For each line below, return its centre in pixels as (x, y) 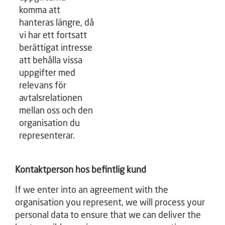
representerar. (47, 136)
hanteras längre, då (57, 23)
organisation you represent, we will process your (110, 203)
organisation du (49, 124)
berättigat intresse (56, 48)
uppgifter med (47, 73)
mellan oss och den (56, 111)
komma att (40, 11)
